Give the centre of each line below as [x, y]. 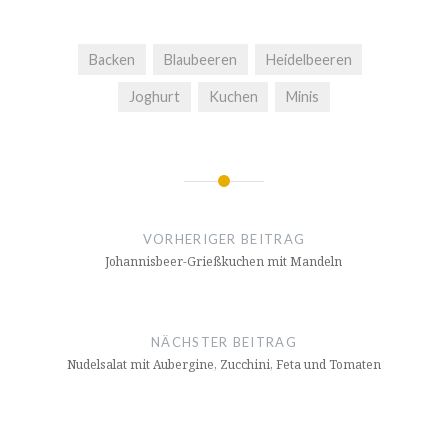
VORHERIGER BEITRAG [224, 239]
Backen [112, 59]
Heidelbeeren [308, 59]
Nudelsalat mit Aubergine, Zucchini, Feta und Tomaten [223, 365]
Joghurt [154, 97]
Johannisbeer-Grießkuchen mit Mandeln [224, 262]
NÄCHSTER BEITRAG [224, 342]
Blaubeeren [200, 59]
